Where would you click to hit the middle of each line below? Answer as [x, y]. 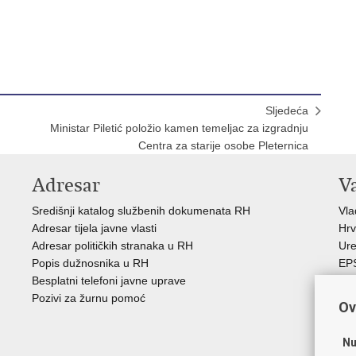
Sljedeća [287, 110]
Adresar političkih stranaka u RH [112, 246]
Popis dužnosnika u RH [90, 263]
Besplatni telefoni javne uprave [109, 281]
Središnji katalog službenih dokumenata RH [141, 211]
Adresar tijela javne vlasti [94, 228]
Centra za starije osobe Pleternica [223, 145]
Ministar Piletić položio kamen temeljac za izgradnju [179, 128]
